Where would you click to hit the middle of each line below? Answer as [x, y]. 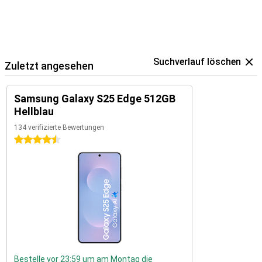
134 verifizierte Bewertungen [59, 127]
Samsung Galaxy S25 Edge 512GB [95, 99]
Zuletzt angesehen [49, 66]
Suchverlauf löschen [197, 62]
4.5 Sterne [33, 140]
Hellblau [34, 111]
